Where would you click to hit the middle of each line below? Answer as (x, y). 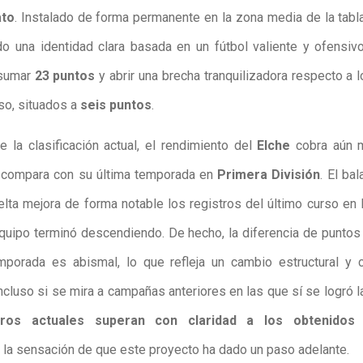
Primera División (269, 174)
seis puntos (115, 105)
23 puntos (65, 75)
